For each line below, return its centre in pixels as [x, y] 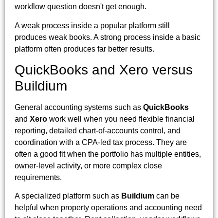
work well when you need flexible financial [121, 119]
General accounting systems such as [79, 107]
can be [167, 196]
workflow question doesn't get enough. [81, 7]
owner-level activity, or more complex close [88, 165]
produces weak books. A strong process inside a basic [108, 37]
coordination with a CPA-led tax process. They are [101, 142]
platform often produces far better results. [84, 49]
